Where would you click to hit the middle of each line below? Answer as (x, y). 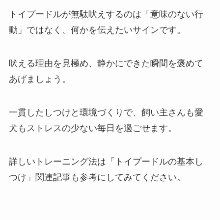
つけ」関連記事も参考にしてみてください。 (97, 177)
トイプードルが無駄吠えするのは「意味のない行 (106, 14)
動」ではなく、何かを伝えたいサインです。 (97, 30)
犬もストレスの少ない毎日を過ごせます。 (93, 128)
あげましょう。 (40, 79)
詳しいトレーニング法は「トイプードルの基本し (106, 161)
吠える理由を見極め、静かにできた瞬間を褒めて (106, 63)
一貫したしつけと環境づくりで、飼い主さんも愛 (106, 112)
